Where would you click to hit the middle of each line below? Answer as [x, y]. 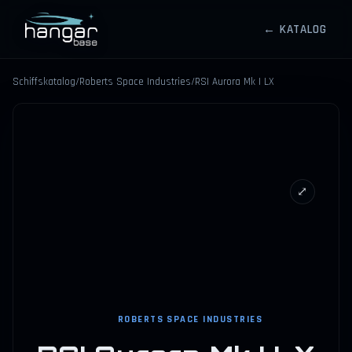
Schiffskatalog [44, 82]
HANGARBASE [81, 37]
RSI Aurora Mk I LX [235, 82]
